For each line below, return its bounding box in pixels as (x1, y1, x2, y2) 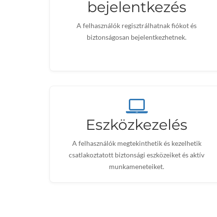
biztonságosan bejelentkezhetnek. (87, 33, 186, 41)
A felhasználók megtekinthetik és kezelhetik (72, 139, 201, 147)
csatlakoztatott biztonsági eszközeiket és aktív (69, 151, 204, 159)
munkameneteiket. (109, 162, 164, 170)
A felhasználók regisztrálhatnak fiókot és (77, 21, 197, 30)
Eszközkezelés (86, 116, 187, 134)
